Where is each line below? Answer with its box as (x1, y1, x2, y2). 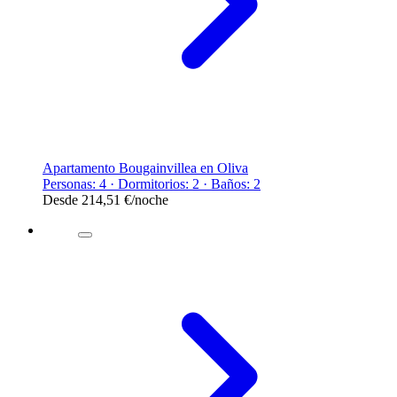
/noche (131, 191, 168, 207)
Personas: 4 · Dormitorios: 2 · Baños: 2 (43, 175, 261, 191)
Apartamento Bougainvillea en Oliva (43, 160, 248, 175)
